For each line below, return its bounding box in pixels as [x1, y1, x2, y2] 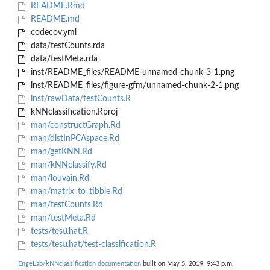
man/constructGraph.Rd [28, 121, 121, 130]
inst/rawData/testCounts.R [28, 95, 131, 104]
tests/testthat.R [28, 227, 88, 236]
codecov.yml [28, 28, 77, 37]
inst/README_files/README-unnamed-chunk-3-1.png [28, 68, 234, 77]
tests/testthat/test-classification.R [28, 240, 156, 250]
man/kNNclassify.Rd [28, 161, 107, 170]
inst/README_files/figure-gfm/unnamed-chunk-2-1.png [28, 81, 239, 90]
